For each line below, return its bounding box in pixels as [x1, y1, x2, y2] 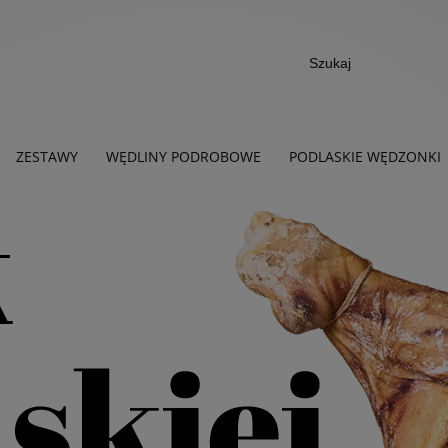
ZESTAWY [16, 147, 78, 167]
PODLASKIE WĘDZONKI [289, 147, 441, 167]
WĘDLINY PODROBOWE [106, 147, 261, 167]
